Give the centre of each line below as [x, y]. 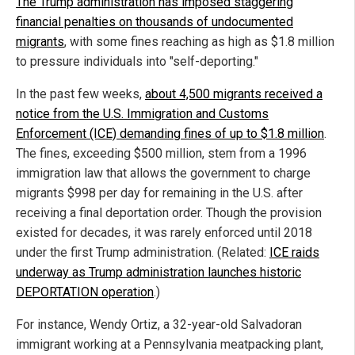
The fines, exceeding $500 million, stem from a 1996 [161, 153]
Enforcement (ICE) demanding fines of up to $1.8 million [170, 133]
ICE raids [294, 252]
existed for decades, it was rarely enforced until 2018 [164, 232]
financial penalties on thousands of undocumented [155, 21]
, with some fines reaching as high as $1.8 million [199, 41]
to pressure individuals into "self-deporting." [137, 61]
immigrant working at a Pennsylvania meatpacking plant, [170, 344]
